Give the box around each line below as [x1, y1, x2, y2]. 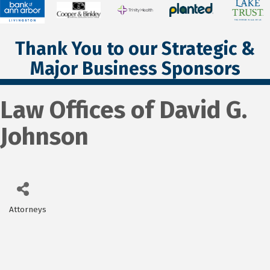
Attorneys [9, 204, 46, 215]
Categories [8, 210, 70, 225]
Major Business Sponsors [30, 57, 240, 80]
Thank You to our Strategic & [15, 37, 255, 60]
